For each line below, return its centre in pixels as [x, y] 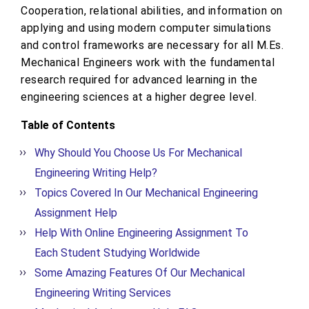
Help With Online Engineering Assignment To [141, 233]
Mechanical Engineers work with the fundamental [148, 63]
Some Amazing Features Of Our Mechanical [140, 273]
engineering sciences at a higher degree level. [139, 97]
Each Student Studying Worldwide [117, 253]
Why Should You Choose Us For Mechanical [138, 153]
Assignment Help [76, 213]
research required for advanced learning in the [139, 80]
